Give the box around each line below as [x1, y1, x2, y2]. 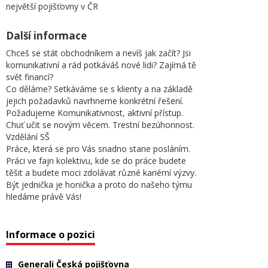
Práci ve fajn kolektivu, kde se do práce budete [6, 155, 186, 166]
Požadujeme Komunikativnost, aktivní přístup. [6, 107, 183, 118]
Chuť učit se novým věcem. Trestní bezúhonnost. [6, 119, 194, 130]
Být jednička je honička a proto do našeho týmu [6, 179, 192, 190]
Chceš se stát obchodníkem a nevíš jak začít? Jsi [6, 47, 191, 59]
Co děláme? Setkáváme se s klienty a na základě [6, 83, 193, 95]
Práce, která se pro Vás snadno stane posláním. [6, 143, 190, 154]
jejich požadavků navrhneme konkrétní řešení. [6, 95, 184, 106]
